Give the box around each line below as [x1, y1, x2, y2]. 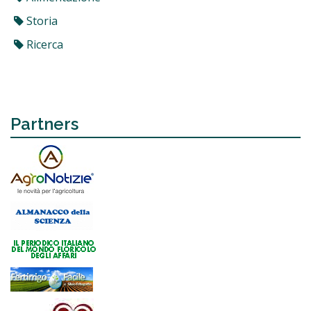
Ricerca [24, 37, 63, 52]
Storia [24, 13, 58, 28]
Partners [10, 114, 78, 134]
